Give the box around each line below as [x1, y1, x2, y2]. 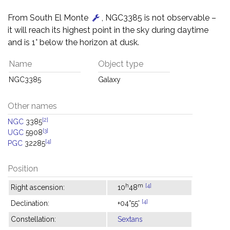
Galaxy [98, 75, 121, 84]
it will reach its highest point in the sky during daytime [8, 25, 208, 35]
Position [8, 164, 38, 174]
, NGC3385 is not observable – [102, 13, 216, 23]
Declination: [11, 199, 49, 207]
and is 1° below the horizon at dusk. [8, 37, 139, 47]
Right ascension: [11, 183, 65, 191]
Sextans [118, 215, 143, 223]
